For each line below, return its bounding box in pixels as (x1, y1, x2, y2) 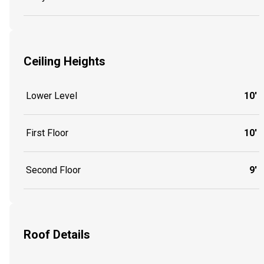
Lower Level (26, 90, 77, 102)
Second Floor (26, 164, 81, 176)
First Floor (26, 127, 68, 139)
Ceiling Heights (24, 54, 105, 68)
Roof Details (24, 227, 90, 242)
